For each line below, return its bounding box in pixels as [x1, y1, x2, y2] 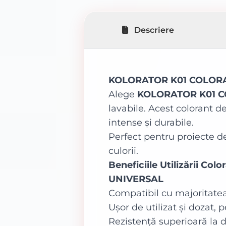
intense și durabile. [108, 117, 194, 128]
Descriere [134, 25, 175, 35]
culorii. [108, 145, 139, 156]
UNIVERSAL [108, 174, 164, 185]
